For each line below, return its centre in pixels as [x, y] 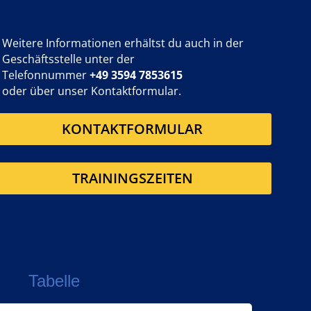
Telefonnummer [46, 75]
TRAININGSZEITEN [132, 178]
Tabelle [54, 280]
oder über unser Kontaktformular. [92, 91]
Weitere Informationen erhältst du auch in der [123, 43]
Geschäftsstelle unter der [69, 59]
